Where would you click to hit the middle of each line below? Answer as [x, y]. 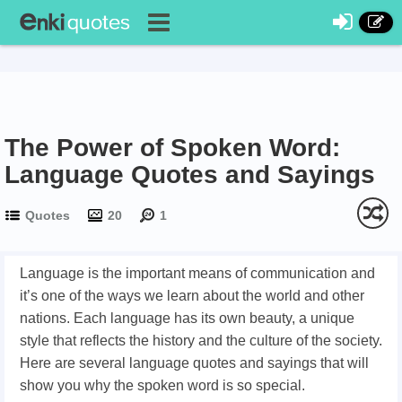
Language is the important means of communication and [197, 273]
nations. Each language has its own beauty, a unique [187, 318]
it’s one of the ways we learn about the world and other [192, 296]
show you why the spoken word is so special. [162, 385]
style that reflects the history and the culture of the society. [201, 341]
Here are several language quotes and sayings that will [194, 363]
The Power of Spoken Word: [172, 148]
